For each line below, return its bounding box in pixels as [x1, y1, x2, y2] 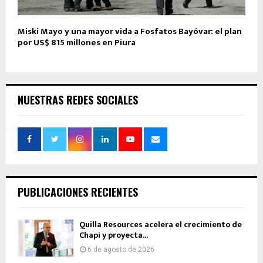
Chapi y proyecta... [79, 228, 148, 242]
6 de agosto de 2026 [87, 245, 154, 254]
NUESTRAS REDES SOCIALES [18, 92, 138, 107]
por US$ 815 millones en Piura [18, 35, 136, 50]
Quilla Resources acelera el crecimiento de [79, 217, 242, 231]
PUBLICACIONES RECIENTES [18, 184, 138, 200]
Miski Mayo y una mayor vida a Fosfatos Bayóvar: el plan [18, 23, 242, 39]
